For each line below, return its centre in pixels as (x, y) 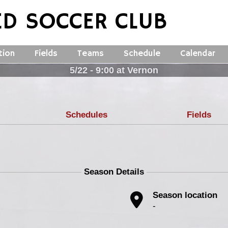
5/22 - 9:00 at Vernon (114, 70)
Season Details (114, 172)
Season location (185, 195)
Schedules (87, 115)
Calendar (197, 54)
